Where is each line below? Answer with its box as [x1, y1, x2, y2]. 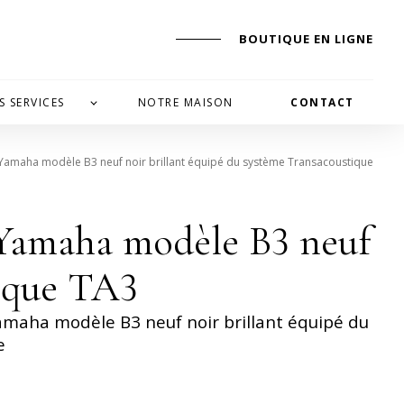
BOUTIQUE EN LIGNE [239, 31, 374, 48]
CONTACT [290, 94, 354, 110]
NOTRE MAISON [137, 94, 234, 110]
